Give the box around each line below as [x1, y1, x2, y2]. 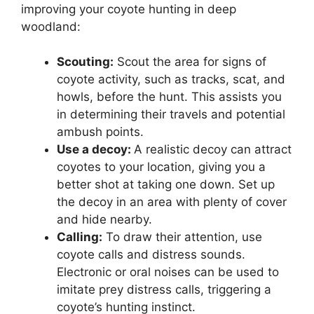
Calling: [57, 230, 102, 245]
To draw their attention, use [102, 230, 262, 245]
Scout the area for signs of [114, 55, 266, 69]
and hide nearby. [57, 212, 152, 227]
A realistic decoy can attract [134, 142, 292, 157]
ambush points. [57, 125, 147, 139]
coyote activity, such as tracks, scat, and [57, 72, 285, 87]
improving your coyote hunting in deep [21, 1, 236, 16]
